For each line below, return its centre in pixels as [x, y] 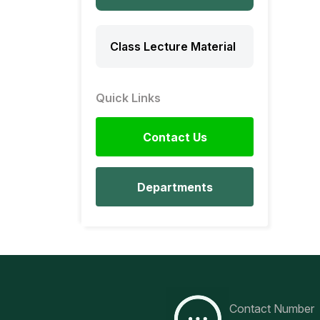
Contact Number [271, 308]
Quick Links [128, 98]
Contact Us [175, 137]
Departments [175, 187]
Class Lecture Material [173, 46]
